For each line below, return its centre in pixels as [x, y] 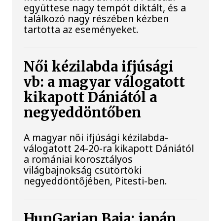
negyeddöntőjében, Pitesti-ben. [96, 181]
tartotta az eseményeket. [81, 30]
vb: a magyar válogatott [105, 82]
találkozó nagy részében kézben [96, 19]
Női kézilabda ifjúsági [99, 67]
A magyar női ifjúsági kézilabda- [96, 138]
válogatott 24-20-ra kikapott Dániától [109, 148]
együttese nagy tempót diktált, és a [105, 8]
